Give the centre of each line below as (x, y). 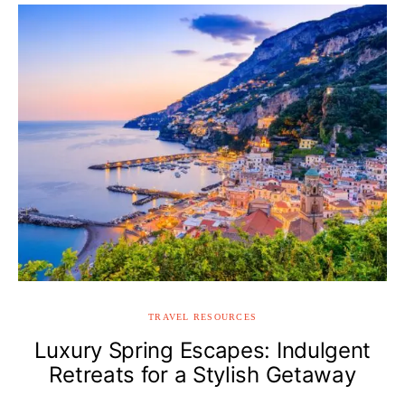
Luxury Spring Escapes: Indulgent (202, 350)
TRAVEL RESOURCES (202, 316)
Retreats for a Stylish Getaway (202, 374)
